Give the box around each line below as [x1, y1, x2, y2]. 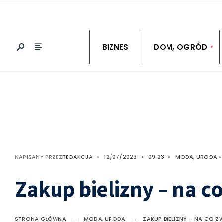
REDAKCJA [62, 152, 93, 161]
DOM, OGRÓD [154, 41, 208, 52]
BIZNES [102, 41, 129, 52]
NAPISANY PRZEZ [15, 152, 63, 161]
